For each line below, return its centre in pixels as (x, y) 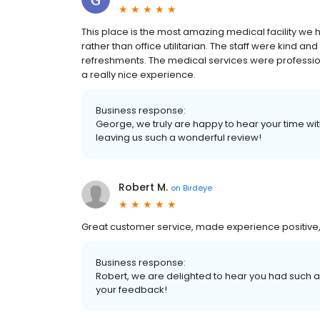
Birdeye (197, 187)
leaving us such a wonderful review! (179, 138)
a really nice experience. (139, 75)
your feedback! (131, 290)
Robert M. (143, 187)
